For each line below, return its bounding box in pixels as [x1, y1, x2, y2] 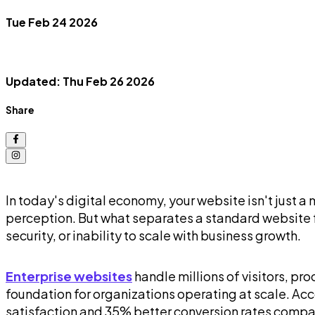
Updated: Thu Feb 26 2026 [6, 74, 155, 89]
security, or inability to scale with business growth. [6, 227, 301, 244]
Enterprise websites [6, 268, 132, 285]
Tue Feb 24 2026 [6, 14, 98, 30]
